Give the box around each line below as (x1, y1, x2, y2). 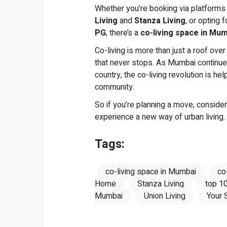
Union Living (144, 190, 185, 203)
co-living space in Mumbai (105, 166, 196, 178)
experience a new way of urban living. (95, 111, 225, 124)
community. (95, 81, 134, 94)
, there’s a (106, 27, 140, 40)
